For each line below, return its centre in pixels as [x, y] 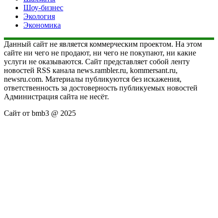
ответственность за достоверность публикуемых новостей [101, 88]
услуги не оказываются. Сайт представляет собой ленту [97, 62]
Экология [39, 17]
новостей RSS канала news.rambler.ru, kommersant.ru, [91, 71]
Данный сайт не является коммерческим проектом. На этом [103, 44]
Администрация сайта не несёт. [56, 97]
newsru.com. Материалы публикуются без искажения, [93, 79]
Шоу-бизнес [43, 8]
